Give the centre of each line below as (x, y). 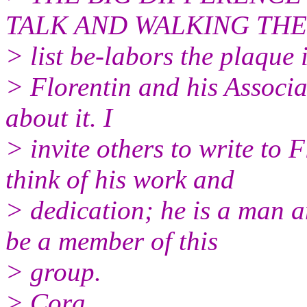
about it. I (59, 117)
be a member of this (112, 241)
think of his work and (120, 179)
